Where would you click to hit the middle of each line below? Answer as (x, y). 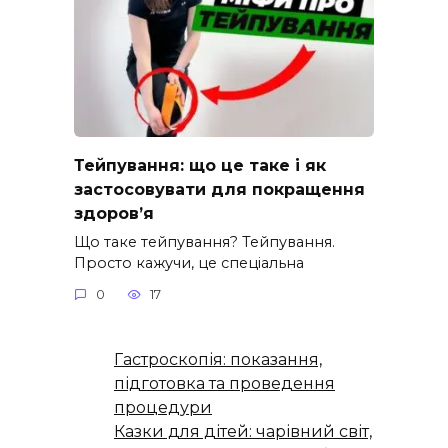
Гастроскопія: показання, (218, 360)
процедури (163, 408)
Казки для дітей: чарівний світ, (243, 432)
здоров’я (114, 213)
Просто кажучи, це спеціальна (189, 262)
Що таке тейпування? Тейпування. (204, 241)
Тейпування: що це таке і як (200, 165)
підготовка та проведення (224, 384)
